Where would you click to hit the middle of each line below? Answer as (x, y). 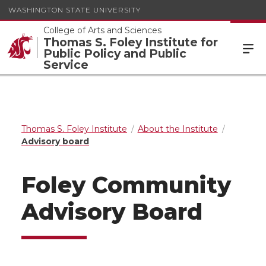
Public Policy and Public (115, 53)
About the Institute (178, 129)
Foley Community (126, 185)
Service (66, 65)
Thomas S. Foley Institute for (131, 42)
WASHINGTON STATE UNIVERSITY (75, 9)
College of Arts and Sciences (102, 30)
